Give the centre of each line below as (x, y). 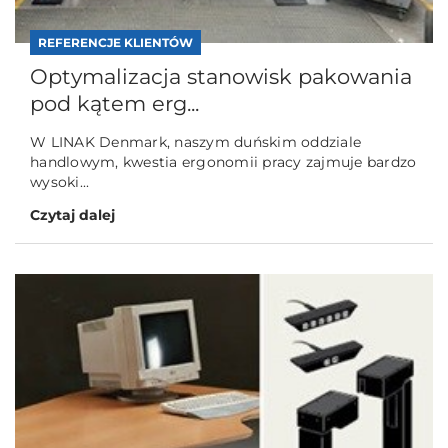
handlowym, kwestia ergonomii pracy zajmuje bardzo (223, 162)
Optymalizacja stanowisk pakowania (221, 77)
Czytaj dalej (72, 215)
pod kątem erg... (114, 104)
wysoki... (60, 182)
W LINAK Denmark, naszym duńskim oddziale (195, 142)
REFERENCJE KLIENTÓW (115, 43)
